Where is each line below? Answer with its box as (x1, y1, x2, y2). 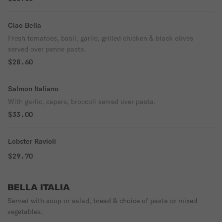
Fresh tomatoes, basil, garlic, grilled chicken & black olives (8, 34, 193, 43)
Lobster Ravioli (8, 137, 56, 146)
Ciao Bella (8, 21, 41, 30)
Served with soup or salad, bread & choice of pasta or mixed (7, 196, 197, 205)
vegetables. (7, 207, 43, 216)
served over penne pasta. (8, 45, 86, 54)
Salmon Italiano (8, 84, 58, 93)
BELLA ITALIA (7, 182, 70, 192)
